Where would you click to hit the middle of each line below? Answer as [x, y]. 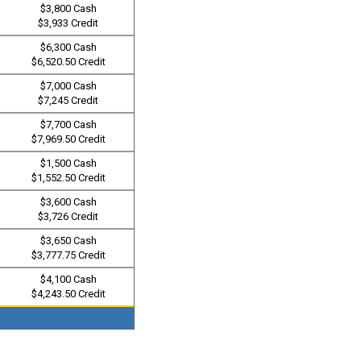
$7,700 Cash [68, 124]
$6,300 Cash [68, 47]
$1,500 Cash [68, 163]
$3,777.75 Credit [68, 255]
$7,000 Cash [68, 86]
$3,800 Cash [68, 8]
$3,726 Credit [68, 216]
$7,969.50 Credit [68, 139]
